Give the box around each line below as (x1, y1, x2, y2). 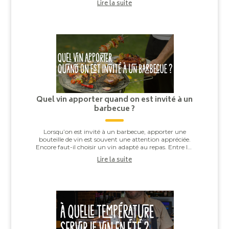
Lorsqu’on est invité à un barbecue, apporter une (43, 128, 186, 136)
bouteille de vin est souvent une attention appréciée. (38, 135, 191, 144)
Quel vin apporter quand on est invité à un (36, 94, 193, 107)
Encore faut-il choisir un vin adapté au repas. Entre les (36, 143, 193, 151)
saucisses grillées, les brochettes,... (66, 151, 163, 159)
